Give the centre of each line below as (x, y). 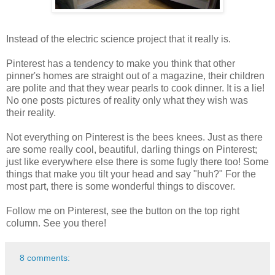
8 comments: (45, 258)
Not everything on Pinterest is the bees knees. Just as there (134, 137)
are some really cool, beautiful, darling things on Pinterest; (132, 150)
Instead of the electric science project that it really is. (118, 39)
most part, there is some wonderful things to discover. (121, 187)
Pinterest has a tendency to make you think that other (121, 64)
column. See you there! (56, 223)
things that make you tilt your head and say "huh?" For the (131, 174)
